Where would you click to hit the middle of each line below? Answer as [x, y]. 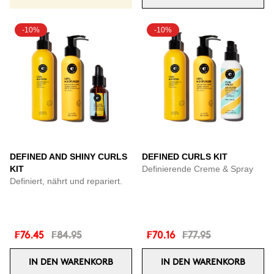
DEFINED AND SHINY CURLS [68, 157]
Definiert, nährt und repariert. [66, 181]
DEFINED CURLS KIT [185, 157]
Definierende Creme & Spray [198, 169]
